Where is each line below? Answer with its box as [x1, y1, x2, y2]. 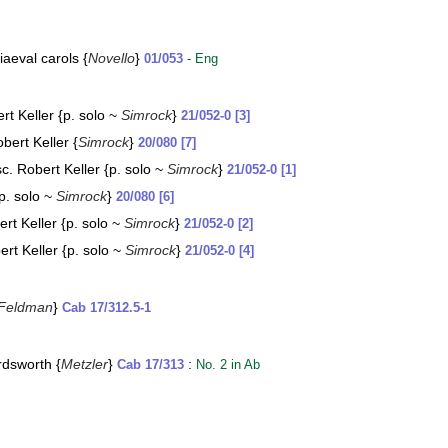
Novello [88, 50, 135, 66]
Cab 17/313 [117, 358, 184, 372]
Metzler [61, 356, 108, 372]
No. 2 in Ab [196, 358, 260, 372]
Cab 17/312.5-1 [62, 301, 151, 315]
